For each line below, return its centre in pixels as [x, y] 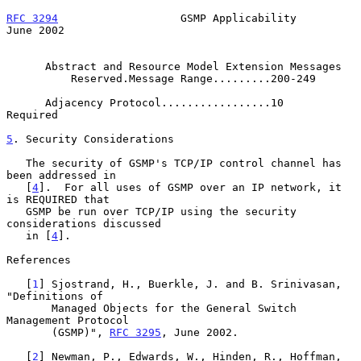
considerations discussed [84, 223]
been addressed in [61, 175]
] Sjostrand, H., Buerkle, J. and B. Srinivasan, [190, 284]
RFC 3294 [32, 18]
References [39, 259]
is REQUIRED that [58, 199]
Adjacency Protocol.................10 [26, 102]
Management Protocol [68, 320]
